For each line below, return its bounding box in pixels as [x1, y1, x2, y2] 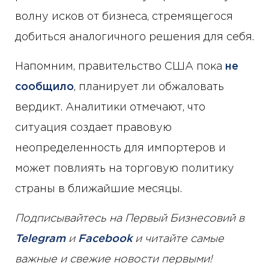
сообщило [15, 82, 74, 92]
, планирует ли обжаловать [74, 82, 224, 92]
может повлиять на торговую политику [15, 164, 234, 174]
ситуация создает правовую [15, 123, 172, 133]
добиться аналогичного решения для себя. [15, 32, 254, 43]
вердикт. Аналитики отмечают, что [15, 103, 205, 113]
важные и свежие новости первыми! [15, 255, 213, 265]
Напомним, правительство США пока [15, 62, 225, 72]
